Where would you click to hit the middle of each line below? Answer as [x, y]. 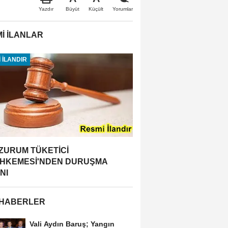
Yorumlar [123, 9]
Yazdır [46, 9]
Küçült [96, 9]
